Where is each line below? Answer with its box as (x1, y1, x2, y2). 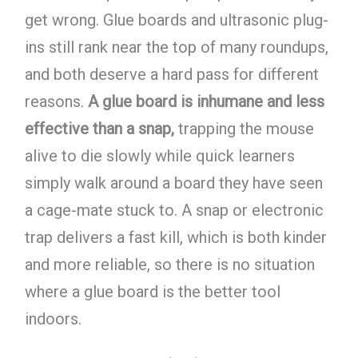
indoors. (24, 309, 82, 329)
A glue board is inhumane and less (87, 92, 324, 112)
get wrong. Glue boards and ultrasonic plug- (24, 10, 328, 30)
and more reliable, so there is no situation (24, 255, 315, 275)
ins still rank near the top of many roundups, (24, 38, 328, 58)
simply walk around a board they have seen (24, 173, 323, 193)
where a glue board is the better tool (24, 282, 280, 302)
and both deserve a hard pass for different (24, 65, 319, 85)
